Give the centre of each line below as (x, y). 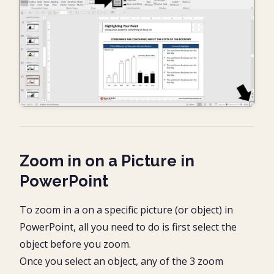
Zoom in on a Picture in (107, 161)
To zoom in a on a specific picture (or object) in (126, 209)
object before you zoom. (75, 244)
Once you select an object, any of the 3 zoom (121, 261)
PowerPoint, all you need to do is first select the (128, 227)
